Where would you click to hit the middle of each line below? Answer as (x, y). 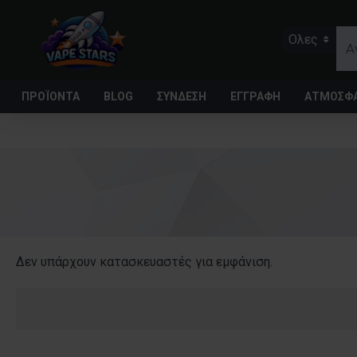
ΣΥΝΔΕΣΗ (182, 96)
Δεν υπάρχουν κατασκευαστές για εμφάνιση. (144, 262)
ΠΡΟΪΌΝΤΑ (51, 96)
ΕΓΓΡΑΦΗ (255, 96)
